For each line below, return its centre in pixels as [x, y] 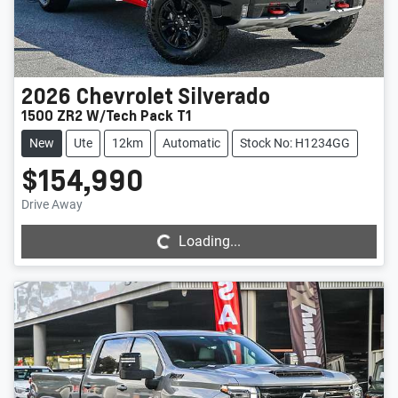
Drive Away [52, 204]
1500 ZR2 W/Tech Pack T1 [107, 115]
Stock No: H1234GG [295, 143]
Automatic [191, 143]
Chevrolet [124, 95]
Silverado [224, 95]
